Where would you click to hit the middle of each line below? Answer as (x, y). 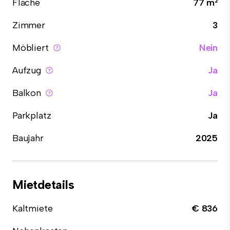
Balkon (27, 93)
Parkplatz (32, 116)
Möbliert (31, 48)
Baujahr (28, 138)
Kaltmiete (33, 208)
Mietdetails (43, 185)
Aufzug (27, 70)
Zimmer (29, 25)
